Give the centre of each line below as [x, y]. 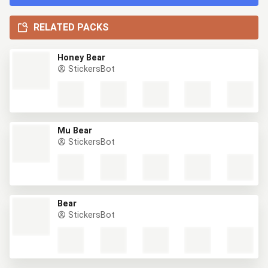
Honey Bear [81, 58]
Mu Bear [75, 131]
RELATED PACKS [71, 27]
